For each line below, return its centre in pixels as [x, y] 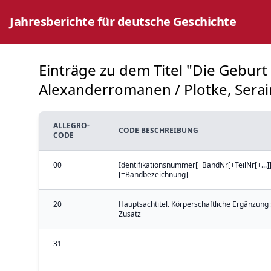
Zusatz [130, 214]
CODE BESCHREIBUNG [158, 130]
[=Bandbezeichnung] [153, 175]
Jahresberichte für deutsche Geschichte [123, 21]
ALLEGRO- [71, 126]
